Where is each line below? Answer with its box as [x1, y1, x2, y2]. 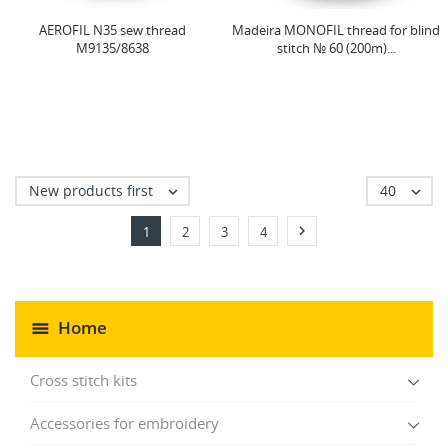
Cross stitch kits [30, 369, 137, 390]
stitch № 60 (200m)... [276, 38, 396, 57]
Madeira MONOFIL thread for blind [232, 20, 440, 39]
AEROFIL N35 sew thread [38, 20, 186, 39]
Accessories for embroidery [30, 412, 219, 433]
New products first [29, 180, 153, 200]
